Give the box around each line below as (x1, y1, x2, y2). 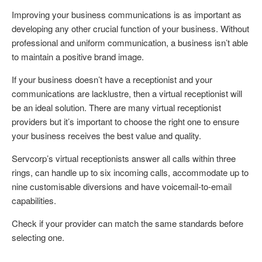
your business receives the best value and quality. (12, 129, 201, 142)
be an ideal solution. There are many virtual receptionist (12, 101, 221, 114)
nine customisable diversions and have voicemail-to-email (12, 180, 232, 193)
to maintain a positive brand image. (12, 50, 144, 63)
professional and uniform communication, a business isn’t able (12, 36, 248, 49)
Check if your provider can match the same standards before (12, 217, 243, 230)
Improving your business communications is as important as (12, 8, 242, 21)
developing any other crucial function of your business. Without (12, 22, 249, 35)
